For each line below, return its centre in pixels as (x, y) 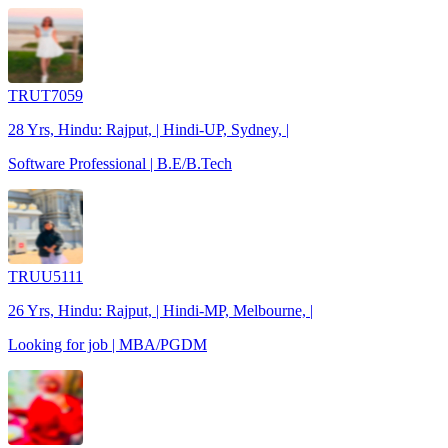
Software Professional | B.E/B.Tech (120, 163)
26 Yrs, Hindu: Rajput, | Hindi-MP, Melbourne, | (160, 310)
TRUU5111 (45, 276)
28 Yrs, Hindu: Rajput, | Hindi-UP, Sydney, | (148, 129)
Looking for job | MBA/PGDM (107, 344)
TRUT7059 (45, 95)
